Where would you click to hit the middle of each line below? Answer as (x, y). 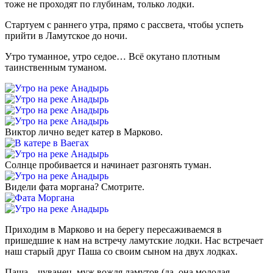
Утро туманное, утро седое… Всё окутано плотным (112, 56)
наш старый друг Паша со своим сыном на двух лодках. (121, 251)
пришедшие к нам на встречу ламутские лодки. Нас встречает (134, 240)
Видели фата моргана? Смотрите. (75, 186)
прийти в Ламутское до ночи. (66, 35)
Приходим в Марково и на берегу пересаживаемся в (113, 229)
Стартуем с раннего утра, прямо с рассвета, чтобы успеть (124, 24)
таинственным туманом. (56, 67)
